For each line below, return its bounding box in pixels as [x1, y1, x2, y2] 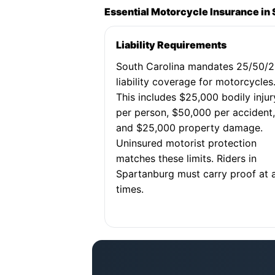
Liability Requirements [116, 39, 227, 51]
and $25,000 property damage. [116, 122, 263, 134]
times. [116, 183, 144, 195]
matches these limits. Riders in [116, 152, 257, 165]
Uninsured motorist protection [116, 137, 257, 149]
